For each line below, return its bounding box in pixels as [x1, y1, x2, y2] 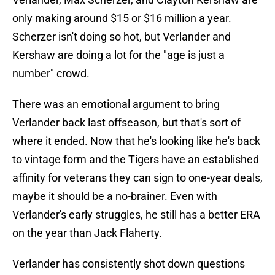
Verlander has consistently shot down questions [12, 257, 245, 271]
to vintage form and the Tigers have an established [12, 153, 259, 166]
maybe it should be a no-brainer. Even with [12, 190, 217, 203]
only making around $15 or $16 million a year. [12, 12, 231, 25]
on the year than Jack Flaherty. [12, 227, 162, 240]
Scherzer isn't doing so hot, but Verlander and [12, 30, 231, 44]
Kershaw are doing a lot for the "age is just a [12, 48, 225, 62]
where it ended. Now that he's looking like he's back [12, 134, 260, 148]
